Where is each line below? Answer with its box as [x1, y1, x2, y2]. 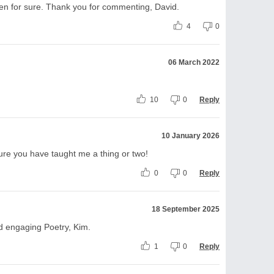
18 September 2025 [152, 204, 220, 213]
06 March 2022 [168, 57, 220, 67]
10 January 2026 [161, 131, 220, 140]
